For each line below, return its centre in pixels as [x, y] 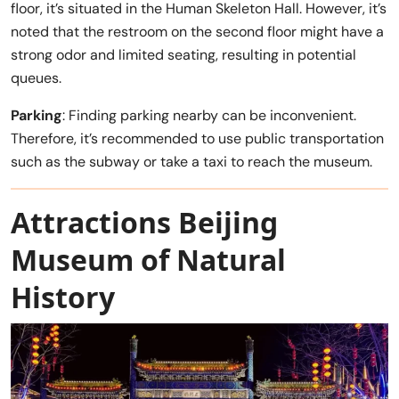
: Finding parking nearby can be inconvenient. [209, 116]
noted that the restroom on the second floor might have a [197, 32]
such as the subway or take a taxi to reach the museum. [191, 162]
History [63, 297]
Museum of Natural [148, 260]
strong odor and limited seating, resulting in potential [183, 55]
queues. [36, 78]
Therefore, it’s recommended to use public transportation [197, 139]
